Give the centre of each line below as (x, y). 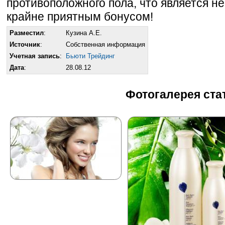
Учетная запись (35, 56)
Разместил (27, 33)
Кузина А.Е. (84, 33)
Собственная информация (105, 44)
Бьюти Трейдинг (90, 56)
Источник (25, 44)
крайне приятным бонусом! (80, 16)
